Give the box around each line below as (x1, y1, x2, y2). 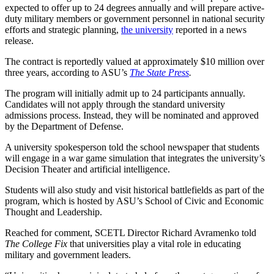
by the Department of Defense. (5, 120, 124, 131)
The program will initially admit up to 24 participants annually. (5, 87, 245, 98)
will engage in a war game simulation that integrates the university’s (5, 152, 265, 163)
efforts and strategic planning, (5, 24, 121, 35)
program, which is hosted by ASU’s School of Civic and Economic (5, 195, 264, 206)
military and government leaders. (5, 249, 131, 260)
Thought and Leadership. (5, 206, 102, 217)
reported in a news (173, 24, 246, 35)
